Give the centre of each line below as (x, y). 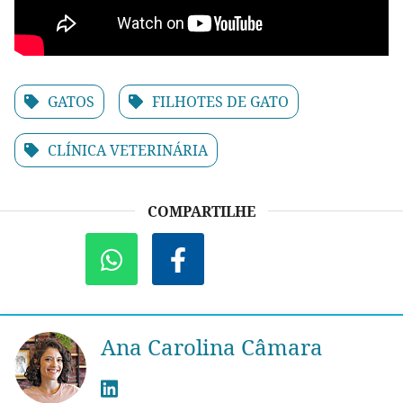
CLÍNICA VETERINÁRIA (128, 151)
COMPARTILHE (201, 212)
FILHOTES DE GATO (220, 102)
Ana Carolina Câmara (212, 347)
